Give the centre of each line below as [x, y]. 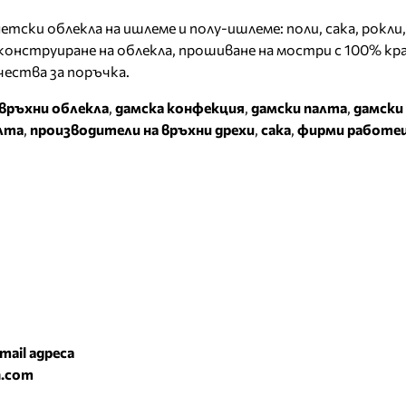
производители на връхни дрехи [142, 129]
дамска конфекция [180, 107]
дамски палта [299, 107]
